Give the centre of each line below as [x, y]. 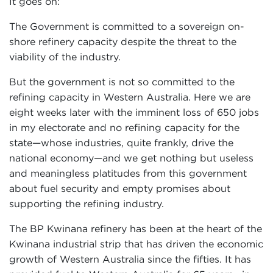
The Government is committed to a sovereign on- [127, 26]
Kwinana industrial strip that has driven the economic [136, 244]
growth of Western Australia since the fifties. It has [130, 259]
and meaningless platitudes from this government [128, 173]
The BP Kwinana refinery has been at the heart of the [136, 229]
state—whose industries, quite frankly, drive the [121, 143]
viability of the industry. [65, 57]
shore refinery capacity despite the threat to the [123, 41]
